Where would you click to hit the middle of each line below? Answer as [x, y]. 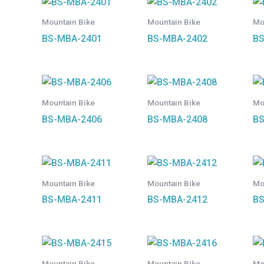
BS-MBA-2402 [177, 39]
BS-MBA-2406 [72, 119]
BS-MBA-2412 [177, 200]
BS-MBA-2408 [177, 119]
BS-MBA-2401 [72, 39]
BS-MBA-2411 [72, 200]
